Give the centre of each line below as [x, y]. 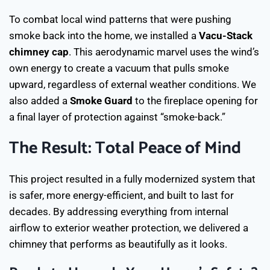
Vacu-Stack [226, 35]
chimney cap [39, 52]
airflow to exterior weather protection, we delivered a [129, 228]
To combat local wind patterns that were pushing [120, 19]
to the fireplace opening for [195, 100]
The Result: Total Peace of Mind [125, 148]
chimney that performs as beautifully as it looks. [118, 244]
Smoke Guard [101, 100]
